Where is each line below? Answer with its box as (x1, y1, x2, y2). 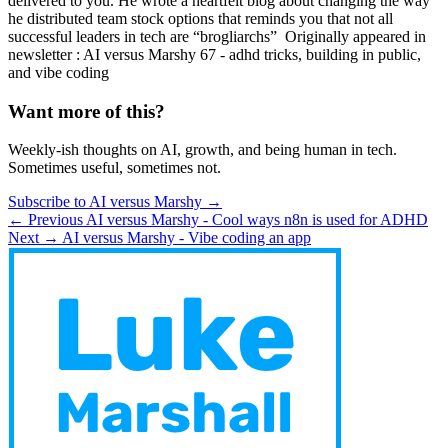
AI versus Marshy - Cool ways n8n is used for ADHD (86, 211, 428, 229)
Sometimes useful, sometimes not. (8, 159, 221, 177)
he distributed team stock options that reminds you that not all (8, 9, 393, 27)
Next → (8, 229, 59, 247)
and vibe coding (8, 63, 109, 81)
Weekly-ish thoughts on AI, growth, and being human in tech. (8, 141, 397, 159)
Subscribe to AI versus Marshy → (8, 193, 222, 211)
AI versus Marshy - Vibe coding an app (62, 229, 311, 247)
